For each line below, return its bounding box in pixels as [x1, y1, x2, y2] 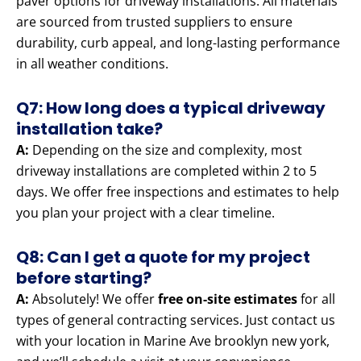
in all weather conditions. [16, 55, 168, 73]
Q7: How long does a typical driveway [16, 97, 326, 120]
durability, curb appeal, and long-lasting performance [16, 34, 340, 52]
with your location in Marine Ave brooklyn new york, [16, 332, 330, 351]
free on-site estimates [158, 290, 297, 309]
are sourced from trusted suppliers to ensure [16, 13, 293, 31]
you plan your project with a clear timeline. [16, 204, 275, 222]
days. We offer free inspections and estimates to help [16, 183, 339, 201]
